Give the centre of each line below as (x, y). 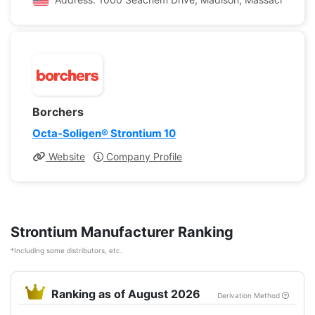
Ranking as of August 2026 (126, 294)
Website (65, 156)
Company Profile (143, 156)
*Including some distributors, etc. (66, 250)
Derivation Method (250, 295)
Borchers (58, 112)
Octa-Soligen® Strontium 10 (104, 133)
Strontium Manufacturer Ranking (122, 232)
